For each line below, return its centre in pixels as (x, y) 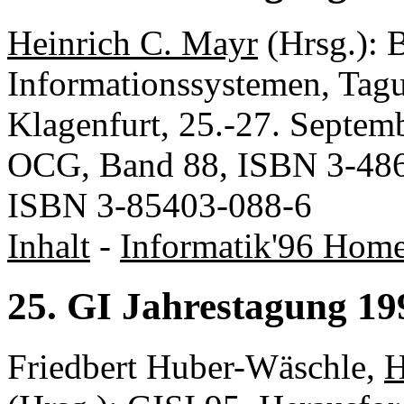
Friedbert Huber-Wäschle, (196, 366)
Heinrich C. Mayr (133, 43)
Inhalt (49, 246)
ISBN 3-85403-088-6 (160, 206)
